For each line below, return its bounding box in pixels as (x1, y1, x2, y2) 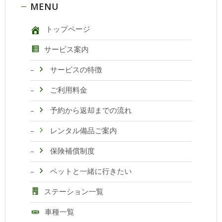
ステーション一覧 (44, 186, 104, 197)
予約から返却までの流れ (50, 105, 132, 115)
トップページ (45, 24, 90, 34)
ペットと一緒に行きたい (50, 166, 132, 176)
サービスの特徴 (50, 64, 102, 75)
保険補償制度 (50, 146, 95, 156)
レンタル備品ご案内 (50, 125, 117, 136)
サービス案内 (44, 44, 89, 55)
